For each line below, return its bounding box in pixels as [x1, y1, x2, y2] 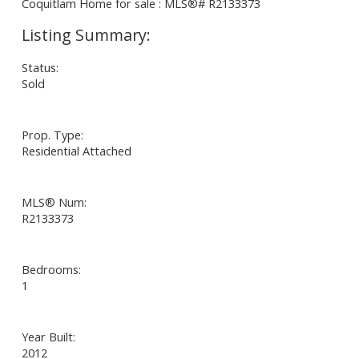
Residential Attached [21, 142, 131, 159]
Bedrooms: [21, 260, 81, 277]
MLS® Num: [21, 193, 87, 210]
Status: [21, 58, 58, 75]
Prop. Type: [21, 126, 83, 143]
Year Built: [21, 328, 75, 345]
